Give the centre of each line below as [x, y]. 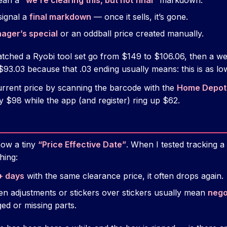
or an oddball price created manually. [131, 34]
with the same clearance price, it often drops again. [124, 176]
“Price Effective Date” [82, 145]
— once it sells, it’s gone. [140, 17]
